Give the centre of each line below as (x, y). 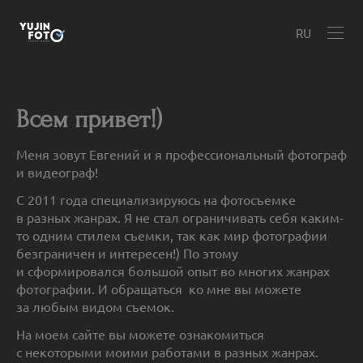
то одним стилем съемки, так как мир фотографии (172, 235)
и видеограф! (57, 172)
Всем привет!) (92, 120)
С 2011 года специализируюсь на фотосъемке (156, 200)
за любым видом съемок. (95, 307)
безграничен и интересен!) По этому (127, 253)
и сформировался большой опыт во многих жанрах (173, 271)
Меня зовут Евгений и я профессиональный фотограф (181, 154)
